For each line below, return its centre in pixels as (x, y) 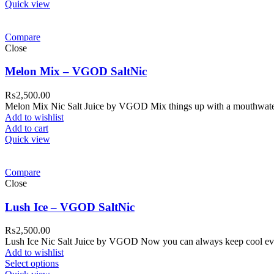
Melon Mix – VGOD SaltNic (76, 72)
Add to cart (27, 128)
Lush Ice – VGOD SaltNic (70, 207)
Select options (32, 264)
